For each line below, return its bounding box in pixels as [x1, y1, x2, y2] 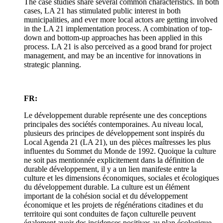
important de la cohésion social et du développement [24, 192, 188, 201]
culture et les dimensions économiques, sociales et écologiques [24, 174, 219, 183]
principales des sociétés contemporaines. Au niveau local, [24, 120, 203, 129]
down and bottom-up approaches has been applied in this [24, 33, 202, 42]
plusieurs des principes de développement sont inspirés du [24, 129, 205, 138]
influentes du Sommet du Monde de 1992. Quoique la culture [24, 147, 216, 156]
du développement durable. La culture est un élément [24, 183, 190, 192]
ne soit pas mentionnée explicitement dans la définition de [24, 156, 204, 165]
